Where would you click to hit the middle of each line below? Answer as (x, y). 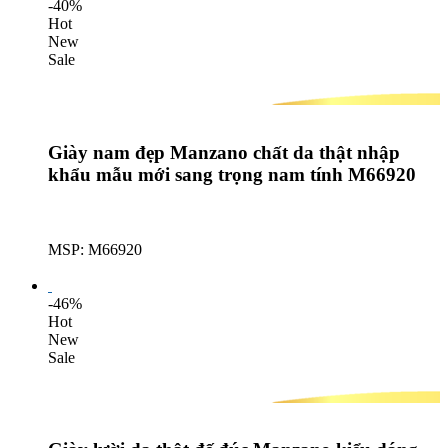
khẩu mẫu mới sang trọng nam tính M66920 (232, 174)
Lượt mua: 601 (95, 267)
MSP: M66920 (95, 249)
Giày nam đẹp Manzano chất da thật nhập (224, 152)
